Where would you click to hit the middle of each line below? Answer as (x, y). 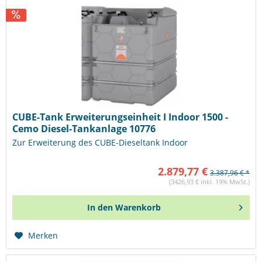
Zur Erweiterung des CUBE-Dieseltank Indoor (100, 142)
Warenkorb (138, 207)
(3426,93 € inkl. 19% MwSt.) (209, 181)
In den (100, 207)
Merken (43, 235)
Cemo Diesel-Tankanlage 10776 (84, 128)
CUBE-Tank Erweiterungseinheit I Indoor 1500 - (120, 117)
